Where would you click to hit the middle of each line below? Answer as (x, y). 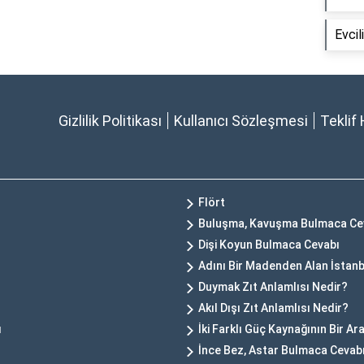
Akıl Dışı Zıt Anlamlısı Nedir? (273, 308)
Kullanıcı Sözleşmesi (241, 121)
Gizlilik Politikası (110, 121)
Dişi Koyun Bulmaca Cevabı (269, 245)
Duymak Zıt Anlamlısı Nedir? (273, 287)
